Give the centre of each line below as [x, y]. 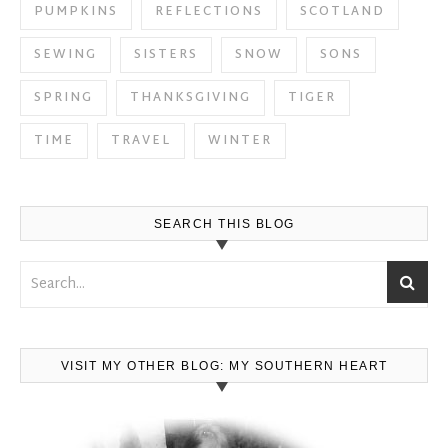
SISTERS [166, 54]
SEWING [65, 54]
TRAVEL [141, 140]
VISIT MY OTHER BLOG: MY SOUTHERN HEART [224, 365]
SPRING [63, 97]
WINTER [240, 140]
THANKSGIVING [190, 97]
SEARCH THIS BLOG [224, 223]
